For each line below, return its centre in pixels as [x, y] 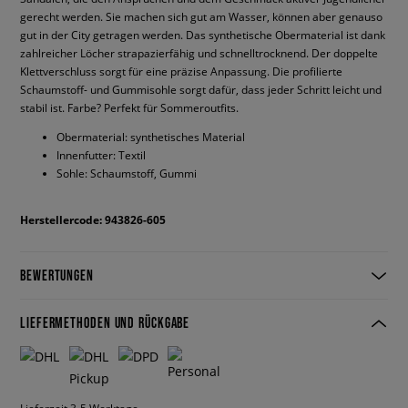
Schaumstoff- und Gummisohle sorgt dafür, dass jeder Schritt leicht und [201, 89]
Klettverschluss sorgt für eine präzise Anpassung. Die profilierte [181, 71]
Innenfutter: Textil [101, 155]
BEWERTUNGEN [57, 275]
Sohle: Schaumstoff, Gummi [127, 173]
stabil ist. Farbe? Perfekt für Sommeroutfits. [129, 107]
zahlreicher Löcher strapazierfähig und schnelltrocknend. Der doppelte [199, 53]
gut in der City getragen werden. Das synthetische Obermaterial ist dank [203, 35]
